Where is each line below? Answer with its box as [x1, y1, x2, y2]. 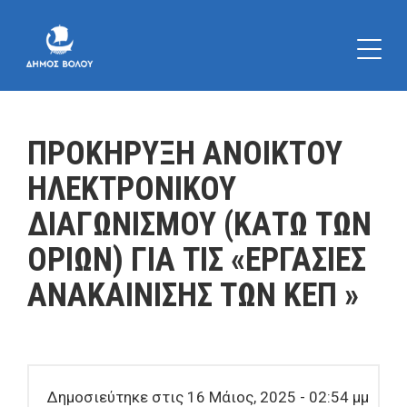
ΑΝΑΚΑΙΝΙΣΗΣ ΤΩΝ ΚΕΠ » [27, 276, 359, 314]
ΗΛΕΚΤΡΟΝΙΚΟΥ [27, 170, 236, 208]
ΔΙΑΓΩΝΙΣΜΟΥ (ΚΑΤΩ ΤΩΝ [27, 205, 372, 243]
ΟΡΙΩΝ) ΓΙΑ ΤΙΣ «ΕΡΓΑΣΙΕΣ [27, 241, 366, 279]
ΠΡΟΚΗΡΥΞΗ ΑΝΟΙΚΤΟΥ [27, 134, 342, 173]
